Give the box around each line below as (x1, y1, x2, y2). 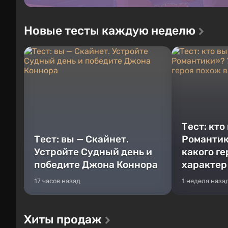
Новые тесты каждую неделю (24, 23, 195, 38)
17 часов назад (34, 177, 80, 185)
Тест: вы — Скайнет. (34, 133, 129, 145)
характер (182, 158, 227, 170)
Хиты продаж (24, 212, 102, 226)
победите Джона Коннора (34, 158, 158, 170)
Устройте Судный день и (34, 146, 152, 158)
